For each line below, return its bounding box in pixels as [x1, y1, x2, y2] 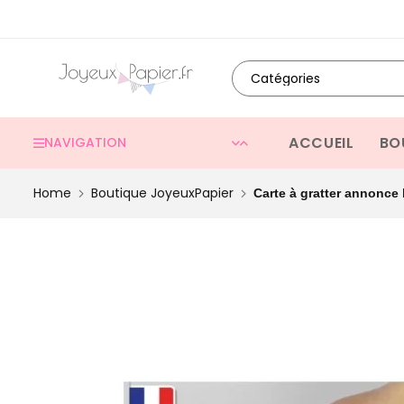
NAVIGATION [44, 133, 126, 152]
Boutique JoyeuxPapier [91, 184, 234, 203]
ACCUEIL [289, 133, 354, 154]
